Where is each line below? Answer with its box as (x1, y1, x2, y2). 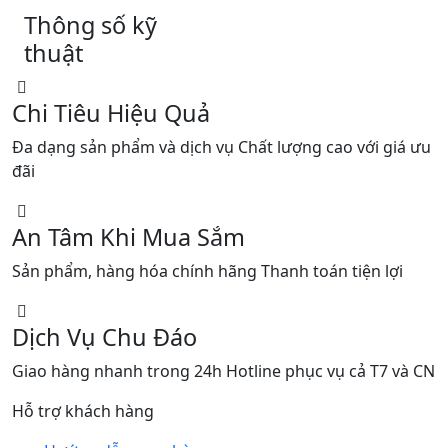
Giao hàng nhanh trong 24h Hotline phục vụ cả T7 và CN (12, 359, 435, 382)
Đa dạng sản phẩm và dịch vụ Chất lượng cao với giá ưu (12, 135, 431, 158)
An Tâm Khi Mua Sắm (12, 220, 245, 253)
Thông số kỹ (24, 8, 157, 41)
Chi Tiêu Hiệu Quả (12, 96, 210, 129)
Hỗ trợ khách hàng (12, 399, 154, 422)
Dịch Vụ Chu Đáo (12, 320, 197, 353)
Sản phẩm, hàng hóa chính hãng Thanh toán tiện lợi (12, 259, 403, 282)
